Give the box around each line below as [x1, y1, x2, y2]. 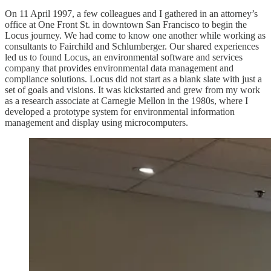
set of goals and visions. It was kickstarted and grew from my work [5, 84, 260, 95]
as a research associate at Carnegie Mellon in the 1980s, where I [5, 95, 248, 106]
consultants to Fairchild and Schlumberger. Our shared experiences [5, 41, 259, 51]
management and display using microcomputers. [5, 117, 188, 128]
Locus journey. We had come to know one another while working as [5, 30, 266, 41]
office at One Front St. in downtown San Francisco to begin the [5, 19, 247, 30]
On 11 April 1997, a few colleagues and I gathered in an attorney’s [5, 8, 258, 19]
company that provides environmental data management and [5, 62, 233, 73]
